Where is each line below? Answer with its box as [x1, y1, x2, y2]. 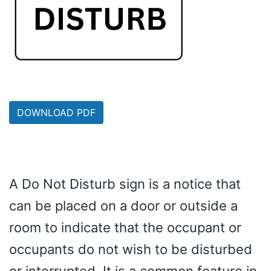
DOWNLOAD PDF [17, 106, 96, 119]
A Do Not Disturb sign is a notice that [9, 175, 241, 192]
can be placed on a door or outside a [9, 197, 238, 214]
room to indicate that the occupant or [9, 219, 241, 235]
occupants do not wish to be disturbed [9, 241, 252, 257]
